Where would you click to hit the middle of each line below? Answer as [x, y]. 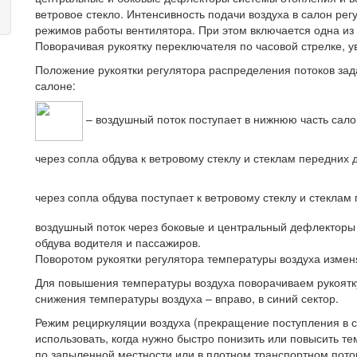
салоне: [55, 85]
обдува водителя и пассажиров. [118, 242]
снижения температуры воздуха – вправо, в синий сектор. [187, 298]
